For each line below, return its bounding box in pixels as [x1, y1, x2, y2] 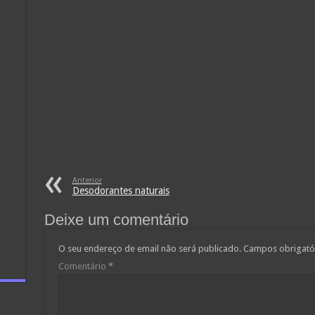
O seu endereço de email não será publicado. [58, 243, 241, 254]
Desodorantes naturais [72, 184, 169, 196]
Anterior [72, 175, 102, 185]
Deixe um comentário [44, 210, 188, 229]
